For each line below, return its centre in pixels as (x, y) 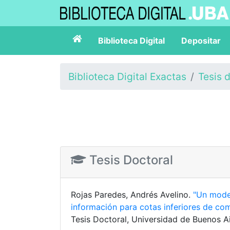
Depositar (201, 41)
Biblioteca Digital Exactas (127, 76)
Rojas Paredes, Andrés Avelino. (132, 195)
